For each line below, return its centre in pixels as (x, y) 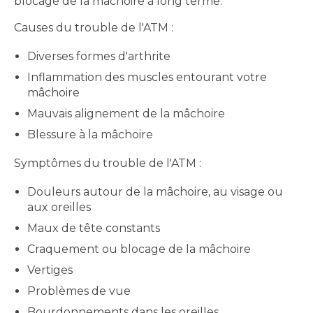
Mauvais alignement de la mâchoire (126, 113)
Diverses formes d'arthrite (99, 56)
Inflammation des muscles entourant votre (147, 77)
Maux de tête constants (94, 228)
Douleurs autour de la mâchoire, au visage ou (155, 192)
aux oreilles (59, 208)
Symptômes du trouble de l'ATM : (108, 163)
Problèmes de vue (79, 291)
